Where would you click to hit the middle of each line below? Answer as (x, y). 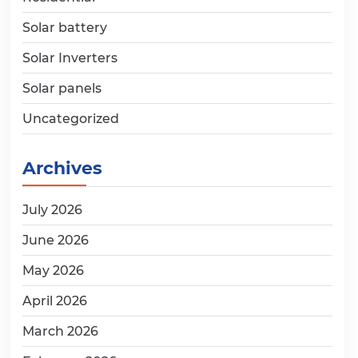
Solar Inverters (70, 58)
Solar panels (62, 89)
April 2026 (55, 301)
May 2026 (53, 271)
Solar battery (65, 28)
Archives (62, 169)
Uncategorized (71, 119)
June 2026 (56, 241)
